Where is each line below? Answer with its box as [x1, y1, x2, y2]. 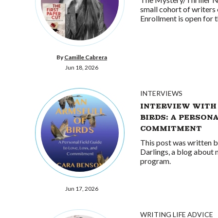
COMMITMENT [140, 124, 202, 133]
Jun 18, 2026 [65, 64, 98, 71]
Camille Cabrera [64, 54, 107, 61]
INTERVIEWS [140, 89, 182, 97]
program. [140, 156, 171, 165]
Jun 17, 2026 [65, 185, 98, 192]
